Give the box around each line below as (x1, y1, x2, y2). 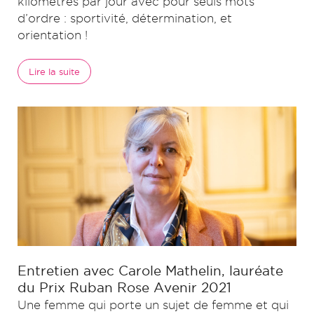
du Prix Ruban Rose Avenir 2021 (18, 280, 231, 294)
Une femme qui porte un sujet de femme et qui (18, 299, 289, 311)
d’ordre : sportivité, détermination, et (18, 12, 232, 25)
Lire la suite (29, 67, 80, 76)
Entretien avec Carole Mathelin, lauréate (18, 264, 283, 278)
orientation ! (18, 29, 88, 41)
